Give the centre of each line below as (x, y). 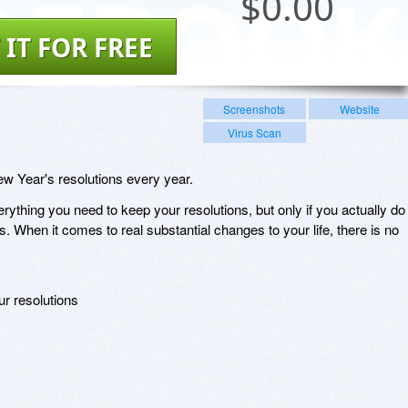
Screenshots (255, 108)
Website (359, 108)
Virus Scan (254, 132)
